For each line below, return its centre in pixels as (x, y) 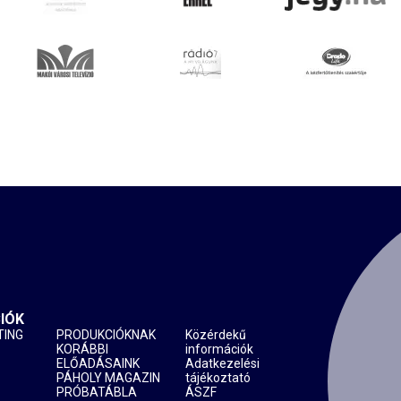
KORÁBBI (82, 349)
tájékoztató (218, 377)
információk (219, 349)
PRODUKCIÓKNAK (106, 334)
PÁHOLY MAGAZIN (108, 377)
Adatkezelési (222, 363)
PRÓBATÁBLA (96, 392)
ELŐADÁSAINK (98, 363)
